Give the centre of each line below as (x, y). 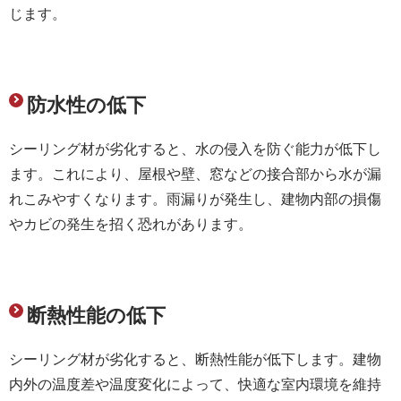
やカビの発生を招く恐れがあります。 (131, 224)
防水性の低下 (86, 105)
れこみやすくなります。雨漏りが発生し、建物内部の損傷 (195, 199)
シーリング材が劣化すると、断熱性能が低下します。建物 (195, 359)
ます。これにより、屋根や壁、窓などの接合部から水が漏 (195, 174)
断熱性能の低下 (96, 315)
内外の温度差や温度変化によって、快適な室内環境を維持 (195, 384)
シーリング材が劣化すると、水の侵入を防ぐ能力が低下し (195, 149)
